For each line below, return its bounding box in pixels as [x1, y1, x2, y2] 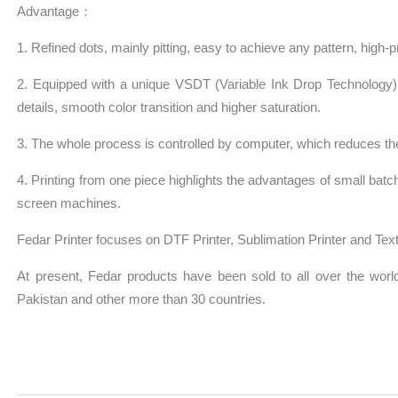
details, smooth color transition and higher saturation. [17, 99, 322, 115]
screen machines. [17, 195, 122, 211]
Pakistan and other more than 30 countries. [17, 291, 270, 307]
